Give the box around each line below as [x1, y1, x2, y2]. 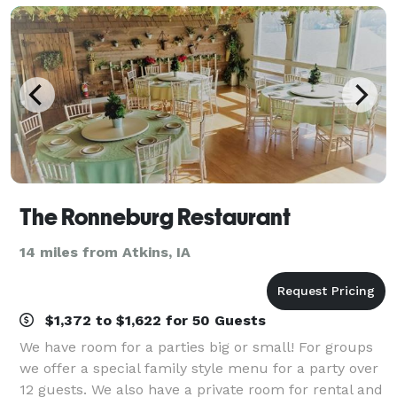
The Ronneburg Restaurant [19, 203, 291, 230]
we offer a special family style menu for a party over [19, 359, 378, 377]
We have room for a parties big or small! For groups [19, 338, 373, 355]
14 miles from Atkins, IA [19, 243, 191, 261]
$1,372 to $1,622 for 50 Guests [41, 311, 266, 329]
